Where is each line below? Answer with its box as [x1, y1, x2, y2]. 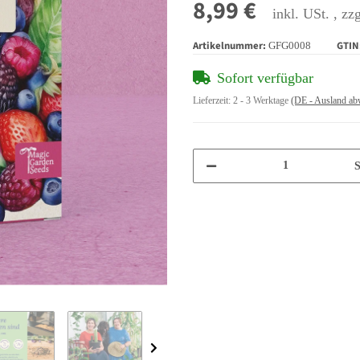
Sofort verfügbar [217, 69, 313, 86]
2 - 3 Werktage [233, 94, 291, 106]
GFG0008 [268, 39, 311, 51]
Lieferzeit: [193, 94, 233, 106]
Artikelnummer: [193, 38, 268, 53]
